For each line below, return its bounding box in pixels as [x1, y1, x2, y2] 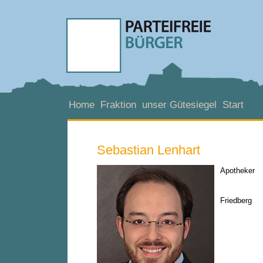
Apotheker [220, 166, 255, 175]
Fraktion [100, 99, 136, 110]
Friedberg [220, 196, 252, 205]
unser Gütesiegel [142, 99, 217, 110]
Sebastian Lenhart [97, 143, 200, 157]
